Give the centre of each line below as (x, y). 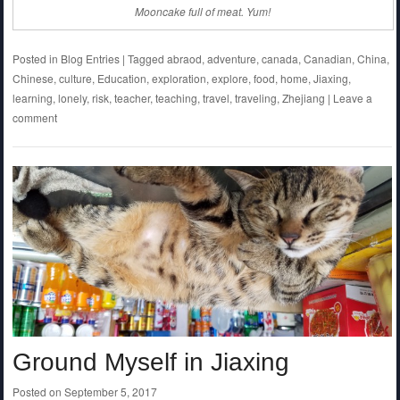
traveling (255, 98)
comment (34, 118)
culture (75, 79)
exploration (179, 79)
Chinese (33, 79)
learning (32, 98)
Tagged (147, 59)
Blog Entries (90, 59)
